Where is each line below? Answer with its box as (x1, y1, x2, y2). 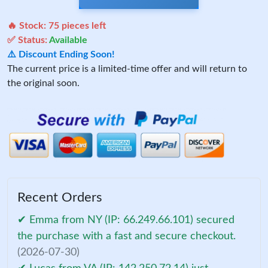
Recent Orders (17, 190, 102, 204)
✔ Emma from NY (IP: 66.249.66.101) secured (17, 214, 234, 226)
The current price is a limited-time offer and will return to (7, 63, 247, 74)
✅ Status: (7, 35, 49, 45)
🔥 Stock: (7, 20, 48, 31)
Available (49, 35, 87, 45)
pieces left (59, 20, 106, 31)
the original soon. (7, 78, 80, 88)
